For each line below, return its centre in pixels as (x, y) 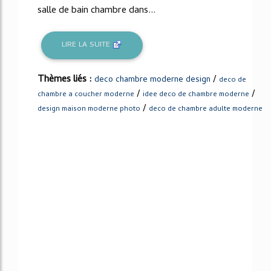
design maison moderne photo (89, 109)
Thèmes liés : (66, 80)
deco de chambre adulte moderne (206, 109)
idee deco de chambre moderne (196, 95)
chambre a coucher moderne (86, 95)
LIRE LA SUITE (87, 45)
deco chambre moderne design (152, 80)
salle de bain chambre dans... (96, 11)
